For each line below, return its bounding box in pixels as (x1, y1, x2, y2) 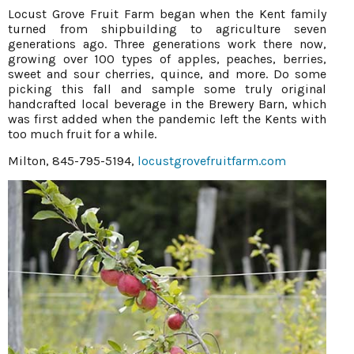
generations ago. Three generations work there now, (8, 36, 326, 52)
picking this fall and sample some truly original (8, 81, 326, 97)
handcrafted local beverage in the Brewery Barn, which (8, 96, 326, 112)
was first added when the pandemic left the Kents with (8, 111, 326, 127)
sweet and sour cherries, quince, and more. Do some (8, 66, 326, 82)
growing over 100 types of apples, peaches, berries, (8, 51, 326, 67)
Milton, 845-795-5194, (8, 153, 137, 169)
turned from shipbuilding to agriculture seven (8, 21, 326, 37)
